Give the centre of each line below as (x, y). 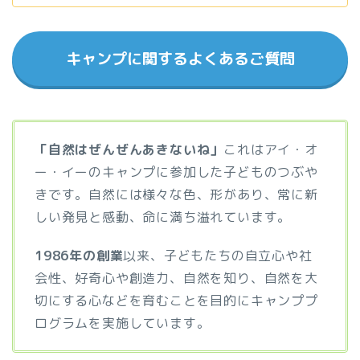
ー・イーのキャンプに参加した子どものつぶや (176, 172)
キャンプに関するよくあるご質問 (180, 58)
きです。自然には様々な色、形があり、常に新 (176, 194)
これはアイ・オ (271, 149)
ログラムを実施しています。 (123, 323)
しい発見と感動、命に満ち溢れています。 (163, 217)
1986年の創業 (79, 255)
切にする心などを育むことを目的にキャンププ (176, 300)
